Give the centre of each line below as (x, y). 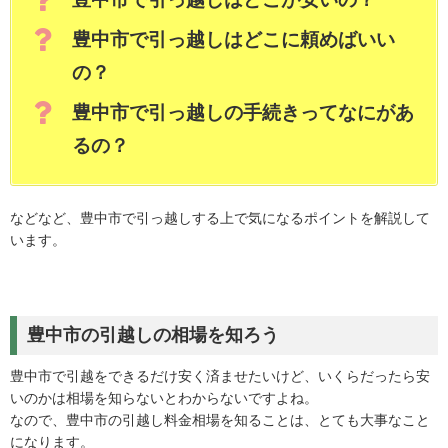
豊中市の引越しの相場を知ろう (153, 335)
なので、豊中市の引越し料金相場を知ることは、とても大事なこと (220, 420)
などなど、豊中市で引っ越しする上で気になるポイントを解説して (220, 218)
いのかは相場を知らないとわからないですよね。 (164, 398)
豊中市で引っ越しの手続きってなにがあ (243, 112)
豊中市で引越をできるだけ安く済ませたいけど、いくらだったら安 (220, 376)
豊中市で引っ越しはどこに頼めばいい (233, 39)
